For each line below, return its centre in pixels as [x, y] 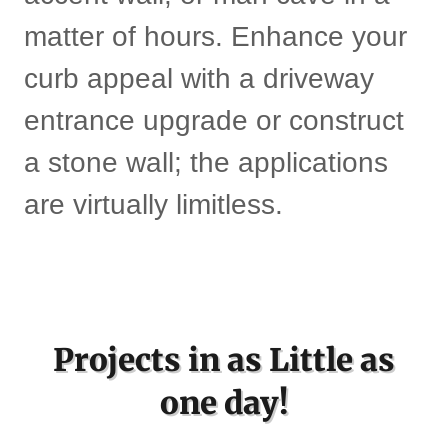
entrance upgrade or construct [214, 120]
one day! [224, 402]
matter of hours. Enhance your [215, 36]
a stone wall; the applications [206, 162]
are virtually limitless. [153, 204]
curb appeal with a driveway [199, 78]
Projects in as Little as [224, 359]
